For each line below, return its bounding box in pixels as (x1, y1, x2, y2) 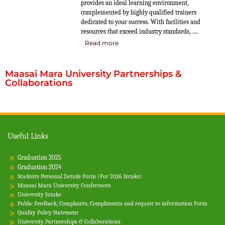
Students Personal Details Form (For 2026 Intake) (18, 173, 142, 180)
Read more (85, 39, 119, 47)
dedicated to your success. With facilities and (81, 18, 200, 26)
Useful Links (8, 132, 48, 141)
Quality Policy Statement (18, 209, 78, 216)
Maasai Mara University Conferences (18, 182, 111, 189)
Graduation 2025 (18, 154, 61, 162)
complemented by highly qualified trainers (81, 9, 196, 17)
